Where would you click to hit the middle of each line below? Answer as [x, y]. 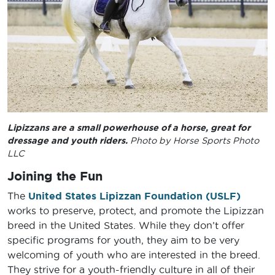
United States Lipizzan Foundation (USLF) [134, 196]
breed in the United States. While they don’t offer [126, 226]
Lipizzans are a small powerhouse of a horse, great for [129, 127]
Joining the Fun [55, 176]
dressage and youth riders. [69, 140]
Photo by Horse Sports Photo [195, 140]
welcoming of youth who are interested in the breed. [134, 255]
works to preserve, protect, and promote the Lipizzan [136, 211]
